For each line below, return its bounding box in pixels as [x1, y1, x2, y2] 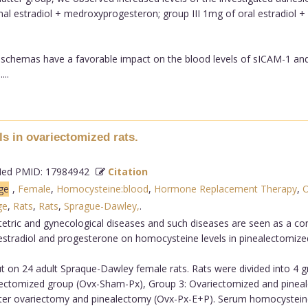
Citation [107, 164, 148, 178]
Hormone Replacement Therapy [153, 181, 297, 195]
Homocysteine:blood [56, 181, 148, 195]
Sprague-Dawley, [63, 199, 140, 212]
